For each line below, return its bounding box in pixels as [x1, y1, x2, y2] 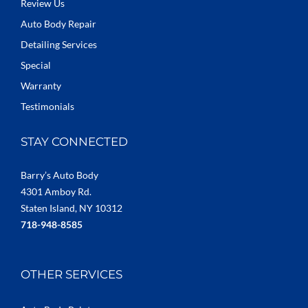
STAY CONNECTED [21, 134, 128, 148]
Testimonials [21, 100, 74, 112]
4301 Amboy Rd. [21, 185, 91, 197]
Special [21, 58, 51, 71]
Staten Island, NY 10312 [21, 201, 122, 214]
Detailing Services [21, 38, 97, 50]
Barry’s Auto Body [21, 168, 98, 181]
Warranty [21, 79, 61, 91]
